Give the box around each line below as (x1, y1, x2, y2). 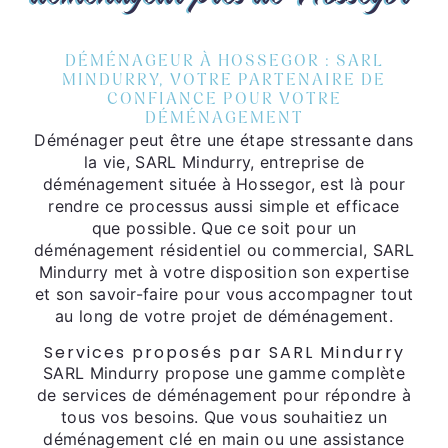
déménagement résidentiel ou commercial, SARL (33, 240, 415, 260)
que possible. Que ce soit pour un (91, 218, 357, 238)
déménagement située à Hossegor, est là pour (43, 174, 405, 194)
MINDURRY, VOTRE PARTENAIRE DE (62, 73, 386, 89)
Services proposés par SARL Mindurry (43, 341, 405, 364)
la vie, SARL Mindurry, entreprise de (83, 152, 365, 172)
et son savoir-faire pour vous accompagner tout (34, 284, 414, 304)
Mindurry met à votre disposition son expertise (38, 262, 410, 282)
